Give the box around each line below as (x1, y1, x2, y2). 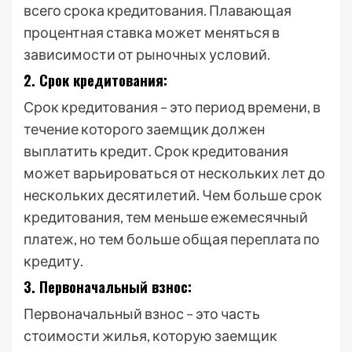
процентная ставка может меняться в (24, 24, 280, 41)
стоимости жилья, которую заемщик (24, 327, 277, 344)
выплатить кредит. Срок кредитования (24, 142, 288, 159)
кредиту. (24, 252, 83, 269)
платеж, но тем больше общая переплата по (24, 230, 320, 247)
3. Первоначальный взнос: (24, 277, 192, 297)
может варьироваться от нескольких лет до (24, 164, 325, 181)
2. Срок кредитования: (24, 70, 167, 90)
